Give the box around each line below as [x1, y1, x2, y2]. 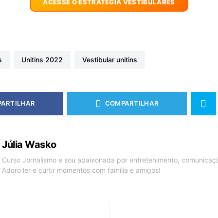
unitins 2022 [26, 55, 63, 64]
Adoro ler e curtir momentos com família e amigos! [2, 165, 161, 174]
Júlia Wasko [2, 138, 56, 150]
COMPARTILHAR [105, 99, 159, 108]
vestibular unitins [86, 55, 137, 64]
